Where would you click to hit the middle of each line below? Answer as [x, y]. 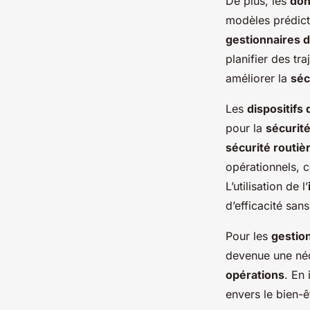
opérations [255, 275]
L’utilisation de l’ [267, 186]
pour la [246, 128]
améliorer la [258, 79]
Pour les [248, 236]
